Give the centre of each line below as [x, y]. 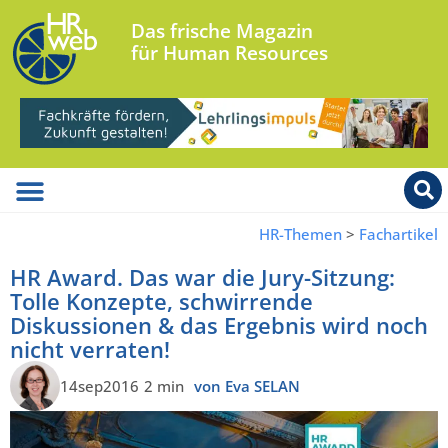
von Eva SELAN [247, 385]
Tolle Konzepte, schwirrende [161, 301]
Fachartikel [398, 234]
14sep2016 [99, 385]
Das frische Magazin [222, 31]
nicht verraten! [90, 349]
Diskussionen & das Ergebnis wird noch [219, 325]
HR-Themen [300, 234]
